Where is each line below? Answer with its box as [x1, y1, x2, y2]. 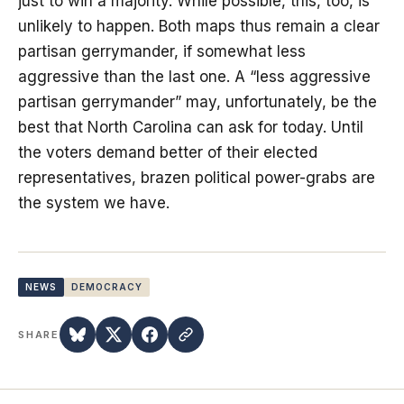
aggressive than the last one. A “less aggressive [18, 68, 371, 87]
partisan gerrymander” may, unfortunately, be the [18, 93, 377, 112]
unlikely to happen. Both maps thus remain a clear [18, 17, 380, 36]
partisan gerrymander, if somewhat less [18, 42, 306, 61]
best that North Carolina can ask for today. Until [18, 118, 363, 137]
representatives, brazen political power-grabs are [18, 169, 375, 188]
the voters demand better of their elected [18, 143, 317, 162]
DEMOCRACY [71, 281, 142, 293]
